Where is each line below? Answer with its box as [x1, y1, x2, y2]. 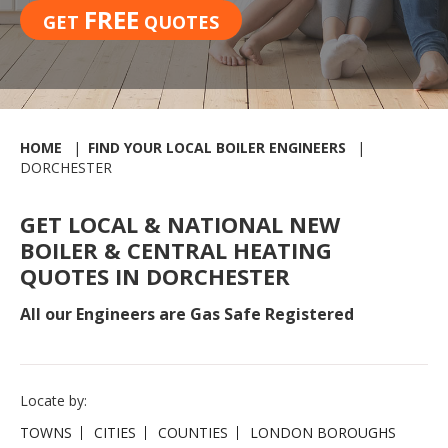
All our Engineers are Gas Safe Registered [20, 302, 354, 325]
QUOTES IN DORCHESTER [20, 260, 290, 291]
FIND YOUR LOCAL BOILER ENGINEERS [88, 137, 346, 157]
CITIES [94, 422, 136, 442]
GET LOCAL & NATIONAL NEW [20, 208, 340, 239]
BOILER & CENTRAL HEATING [20, 234, 332, 265]
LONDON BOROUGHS [250, 422, 396, 442]
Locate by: [20, 390, 87, 410]
